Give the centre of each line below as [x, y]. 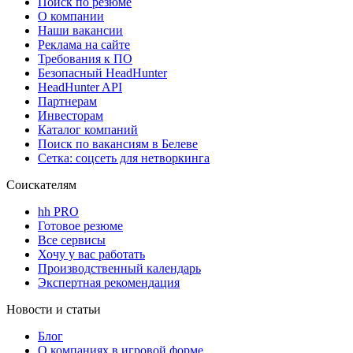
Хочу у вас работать [91, 255]
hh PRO [58, 212]
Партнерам [67, 102]
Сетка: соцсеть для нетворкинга [124, 158]
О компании [71, 17]
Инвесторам [71, 116]
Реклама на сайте [84, 45]
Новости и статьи [54, 310]
